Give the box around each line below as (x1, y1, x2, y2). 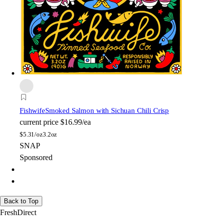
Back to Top (4, 197, 38, 205)
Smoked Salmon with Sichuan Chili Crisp (45, 107, 169, 115)
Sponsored (20, 153, 53, 162)
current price (20, 118, 58, 127)
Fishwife (20, 107, 45, 115)
